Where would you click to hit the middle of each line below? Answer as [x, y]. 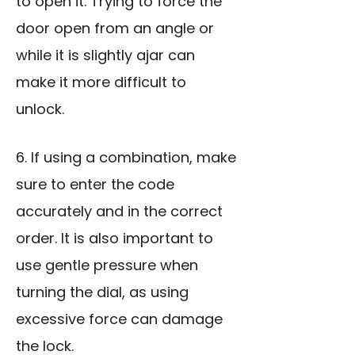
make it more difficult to [101, 82]
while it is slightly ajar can [105, 55]
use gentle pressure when [107, 265]
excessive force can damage [119, 319]
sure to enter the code [95, 185]
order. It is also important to [115, 239]
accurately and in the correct [119, 212]
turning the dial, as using [102, 292]
